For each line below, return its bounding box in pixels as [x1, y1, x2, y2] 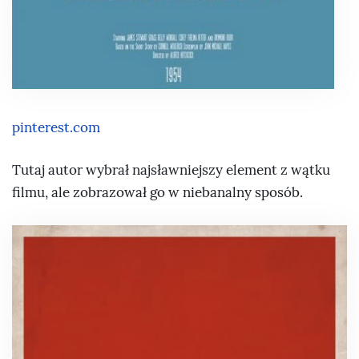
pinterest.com [12, 119, 100, 136]
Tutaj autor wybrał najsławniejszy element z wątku [12, 162, 330, 179]
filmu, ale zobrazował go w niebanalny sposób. [12, 184, 303, 202]
